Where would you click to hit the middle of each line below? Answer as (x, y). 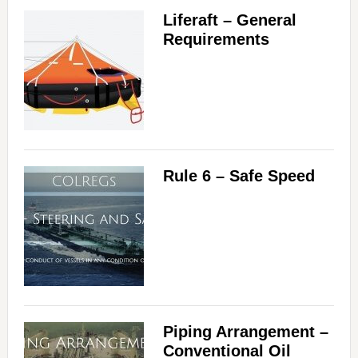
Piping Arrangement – (245, 332)
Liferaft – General (229, 20)
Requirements (216, 40)
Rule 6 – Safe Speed (239, 176)
